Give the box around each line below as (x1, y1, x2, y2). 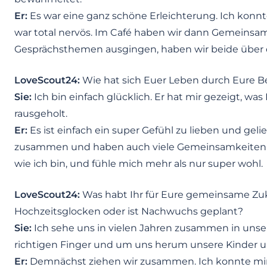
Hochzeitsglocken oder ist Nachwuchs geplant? (14, 206, 243, 218)
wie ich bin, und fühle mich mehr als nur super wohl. (14, 158, 263, 170)
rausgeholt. (14, 108, 67, 120)
